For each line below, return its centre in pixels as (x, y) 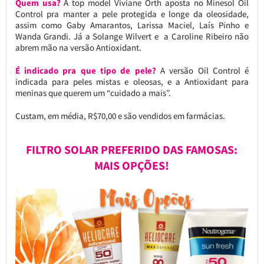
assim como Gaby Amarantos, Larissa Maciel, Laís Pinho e (132, 25)
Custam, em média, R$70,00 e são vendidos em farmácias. (120, 116)
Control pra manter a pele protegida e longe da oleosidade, (132, 14)
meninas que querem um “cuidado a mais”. (93, 93)
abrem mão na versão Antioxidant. (78, 48)
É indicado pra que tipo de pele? (85, 71)
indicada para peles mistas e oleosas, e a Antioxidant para (132, 82)
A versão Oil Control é (202, 71)
